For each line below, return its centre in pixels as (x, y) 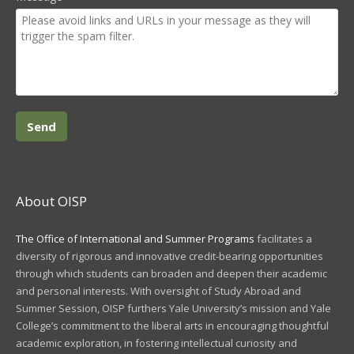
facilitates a (283, 239)
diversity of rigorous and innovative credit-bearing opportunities (169, 256)
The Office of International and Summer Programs (135, 239)
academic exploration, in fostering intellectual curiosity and (156, 343)
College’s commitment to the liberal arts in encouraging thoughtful (172, 326)
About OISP (51, 201)
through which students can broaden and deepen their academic (171, 274)
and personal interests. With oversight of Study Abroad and (158, 291)
